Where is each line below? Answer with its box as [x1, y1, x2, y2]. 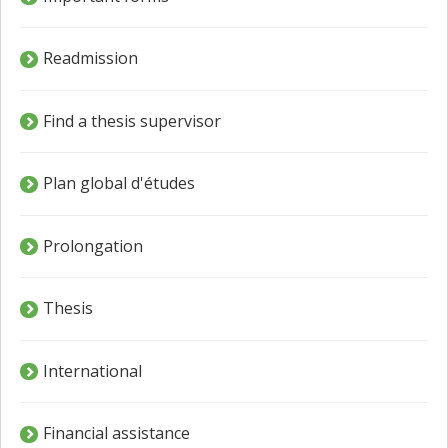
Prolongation [43, 234, 144, 257]
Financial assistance [43, 422, 191, 445]
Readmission [43, 47, 139, 70]
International [43, 359, 143, 382]
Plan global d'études [43, 172, 196, 195]
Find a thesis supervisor [43, 109, 222, 132]
